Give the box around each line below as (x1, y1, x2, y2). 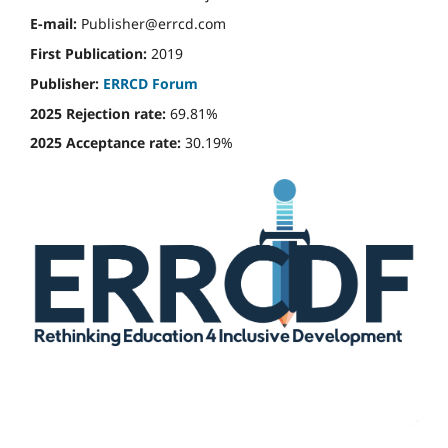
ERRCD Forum (103, 73, 198, 93)
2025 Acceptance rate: (30, 133, 181, 153)
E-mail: (30, 13, 77, 33)
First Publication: (30, 43, 147, 63)
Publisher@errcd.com (77, 13, 226, 33)
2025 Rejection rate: (30, 103, 166, 123)
